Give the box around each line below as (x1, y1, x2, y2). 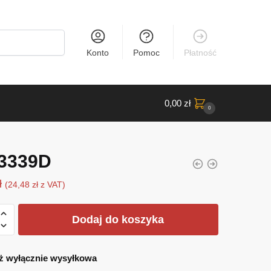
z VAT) (38, 180, 65, 189)
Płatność (184, 48, 217, 57)
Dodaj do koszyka (72, 213, 165, 226)
